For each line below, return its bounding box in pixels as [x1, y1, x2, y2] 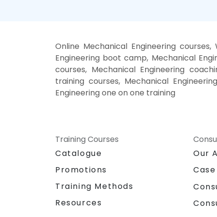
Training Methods [55, 181, 134, 192]
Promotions [55, 164, 107, 176]
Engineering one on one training [55, 87, 175, 99]
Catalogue [55, 148, 102, 159]
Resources [55, 197, 102, 209]
